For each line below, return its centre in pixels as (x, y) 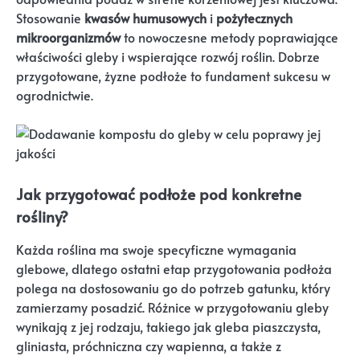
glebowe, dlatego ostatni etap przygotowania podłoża (174, 269)
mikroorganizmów (68, 38)
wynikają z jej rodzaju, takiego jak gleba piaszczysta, (168, 327)
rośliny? (42, 217)
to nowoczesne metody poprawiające (229, 38)
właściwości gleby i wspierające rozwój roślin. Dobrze (168, 57)
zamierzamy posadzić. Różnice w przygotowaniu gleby (172, 308)
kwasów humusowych (145, 18)
